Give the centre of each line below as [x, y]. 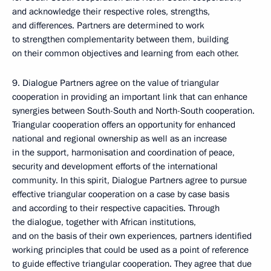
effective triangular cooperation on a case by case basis [121, 194]
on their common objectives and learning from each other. [126, 53]
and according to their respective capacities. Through [116, 208]
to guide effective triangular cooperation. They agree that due [132, 264]
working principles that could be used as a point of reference [130, 250]
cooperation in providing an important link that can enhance [130, 97]
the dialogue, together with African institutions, [104, 222]
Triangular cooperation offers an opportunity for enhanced [124, 125]
